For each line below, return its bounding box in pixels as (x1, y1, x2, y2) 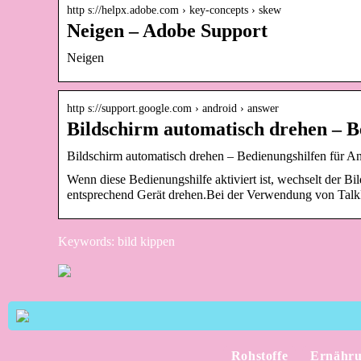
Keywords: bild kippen (58, 234, 175, 248)
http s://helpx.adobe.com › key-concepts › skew (67, 3, 281, 16)
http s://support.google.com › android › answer (67, 102, 279, 114)
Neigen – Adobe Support (67, 19, 268, 41)
